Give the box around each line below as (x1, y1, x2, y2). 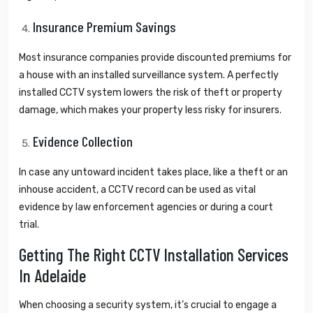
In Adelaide (19, 264, 86, 286)
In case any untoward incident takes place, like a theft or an (19, 166, 288, 178)
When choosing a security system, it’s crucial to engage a (19, 298, 277, 311)
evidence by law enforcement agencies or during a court (19, 201, 273, 213)
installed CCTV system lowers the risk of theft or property (19, 86, 282, 99)
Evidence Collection (33, 132, 133, 150)
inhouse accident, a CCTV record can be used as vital (19, 183, 256, 196)
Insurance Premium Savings (33, 17, 176, 35)
